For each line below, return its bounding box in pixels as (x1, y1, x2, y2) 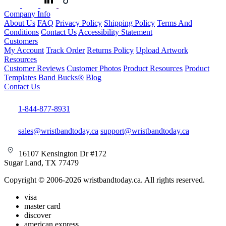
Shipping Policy (104, 18, 155, 27)
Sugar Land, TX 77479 (4, 158, 79, 167)
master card (24, 201, 61, 210)
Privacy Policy (55, 18, 102, 27)
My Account (4, 45, 44, 54)
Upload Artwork (136, 45, 188, 54)
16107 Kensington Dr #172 (17, 149, 106, 158)
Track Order (46, 45, 85, 54)
